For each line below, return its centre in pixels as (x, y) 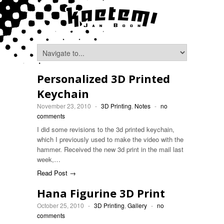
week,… (49, 159)
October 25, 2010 (60, 205)
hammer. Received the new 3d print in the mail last (110, 149)
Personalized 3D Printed (103, 78)
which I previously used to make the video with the (110, 139)
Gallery (137, 205)
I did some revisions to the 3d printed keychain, (106, 129)
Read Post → (56, 173)
